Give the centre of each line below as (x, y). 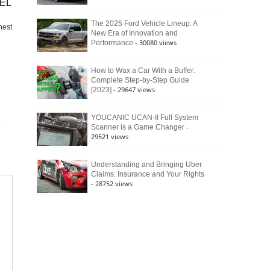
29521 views (110, 137)
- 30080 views (156, 42)
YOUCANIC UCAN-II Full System (145, 118)
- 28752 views (112, 184)
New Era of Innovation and (134, 33)
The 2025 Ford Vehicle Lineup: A (144, 24)
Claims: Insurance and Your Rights (148, 174)
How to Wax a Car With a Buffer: (143, 71)
